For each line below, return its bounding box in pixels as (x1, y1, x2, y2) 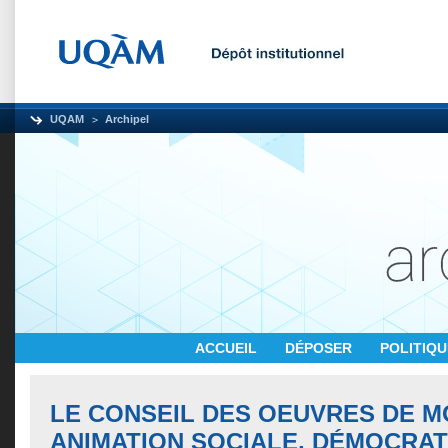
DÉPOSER (285, 340, 356, 356)
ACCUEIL (195, 340, 261, 356)
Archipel (105, 113, 149, 125)
